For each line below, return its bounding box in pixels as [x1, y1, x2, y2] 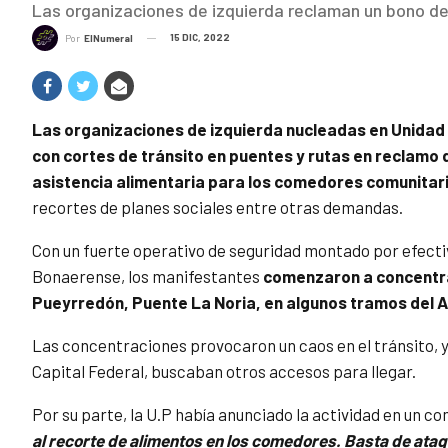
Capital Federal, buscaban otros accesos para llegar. [32, 361, 416, 382]
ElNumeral [84, 32, 133, 45]
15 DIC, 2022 [170, 31, 230, 43]
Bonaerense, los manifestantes [32, 266, 260, 287]
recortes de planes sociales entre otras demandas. [32, 197, 403, 218]
